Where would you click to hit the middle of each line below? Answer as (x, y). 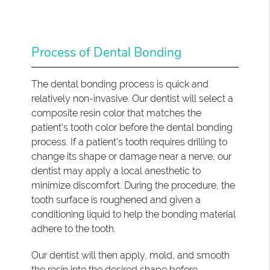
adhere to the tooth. (74, 228)
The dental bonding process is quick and (120, 84)
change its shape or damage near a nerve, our (132, 156)
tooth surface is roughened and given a (116, 199)
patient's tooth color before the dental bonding (132, 127)
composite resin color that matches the (117, 113)
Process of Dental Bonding (107, 52)
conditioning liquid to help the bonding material (134, 214)
